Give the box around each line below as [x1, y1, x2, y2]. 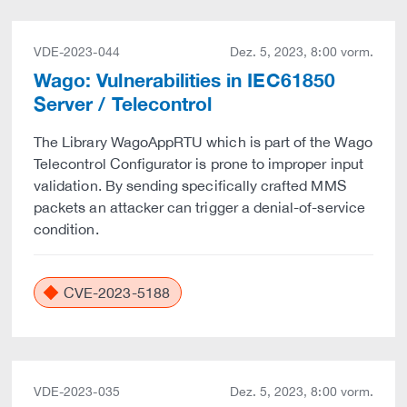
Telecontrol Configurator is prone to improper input [34, 155, 363, 172]
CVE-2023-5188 [60, 284, 170, 301]
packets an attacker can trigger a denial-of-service [34, 199, 365, 215]
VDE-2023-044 [34, 45, 120, 59]
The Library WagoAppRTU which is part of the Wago [34, 134, 372, 150]
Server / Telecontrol [34, 93, 213, 115]
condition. [34, 221, 99, 237]
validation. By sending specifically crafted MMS [34, 177, 346, 194]
